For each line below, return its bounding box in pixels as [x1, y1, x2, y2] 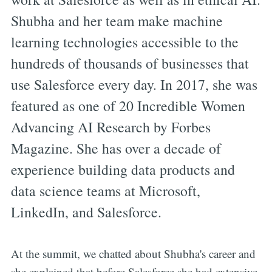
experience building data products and [10, 160, 235, 180]
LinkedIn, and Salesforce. [10, 202, 161, 222]
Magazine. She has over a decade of [10, 138, 221, 158]
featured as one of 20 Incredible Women [10, 96, 245, 116]
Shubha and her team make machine [10, 11, 223, 31]
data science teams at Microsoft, [10, 181, 200, 201]
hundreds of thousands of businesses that [10, 53, 249, 73]
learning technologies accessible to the [10, 32, 239, 52]
